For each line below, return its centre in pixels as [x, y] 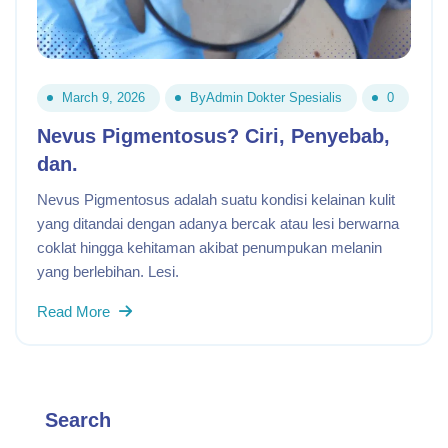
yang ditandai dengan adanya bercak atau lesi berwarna [218, 223]
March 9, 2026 [103, 97]
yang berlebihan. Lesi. [108, 271]
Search [78, 420]
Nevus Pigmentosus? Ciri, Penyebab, [213, 136]
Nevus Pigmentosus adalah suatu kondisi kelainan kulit [216, 199]
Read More [75, 311]
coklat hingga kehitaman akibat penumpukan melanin [209, 247]
